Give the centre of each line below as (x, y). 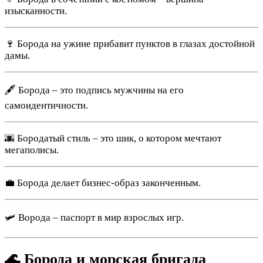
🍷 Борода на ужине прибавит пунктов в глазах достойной (130, 43)
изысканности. (36, 11)
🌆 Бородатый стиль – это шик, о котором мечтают (113, 138)
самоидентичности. (46, 105)
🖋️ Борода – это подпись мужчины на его (94, 90)
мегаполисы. (32, 150)
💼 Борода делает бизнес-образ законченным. (103, 183)
